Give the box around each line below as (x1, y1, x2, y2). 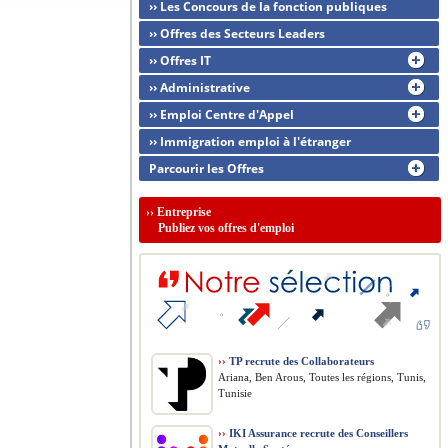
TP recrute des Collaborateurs (226, 355, 374, 367)
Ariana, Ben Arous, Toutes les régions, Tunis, (218, 371, 426, 383)
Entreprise (157, 205, 211, 219)
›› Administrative (149, 79, 250, 96)
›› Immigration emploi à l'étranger (149, 133, 351, 150)
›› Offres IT (149, 52, 211, 69)
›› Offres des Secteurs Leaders (149, 25, 325, 42)
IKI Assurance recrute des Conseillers (226, 427, 408, 439)
